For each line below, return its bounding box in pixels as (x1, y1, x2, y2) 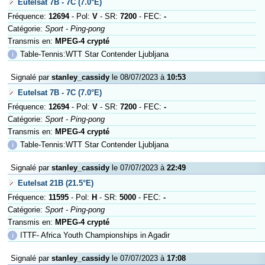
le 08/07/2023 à (109, 73, 167, 82)
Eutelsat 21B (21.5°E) (18, 179, 93, 188)
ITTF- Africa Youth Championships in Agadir (20, 231, 170, 240)
